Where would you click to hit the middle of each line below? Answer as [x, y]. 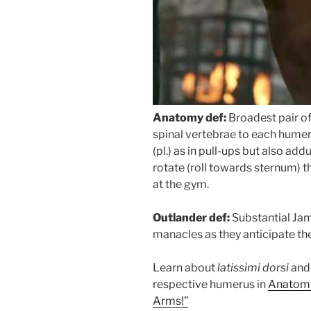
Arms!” [170, 301]
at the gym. [181, 184]
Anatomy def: [190, 117]
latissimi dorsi [253, 267]
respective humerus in [210, 284]
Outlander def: [191, 217]
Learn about [185, 267]
